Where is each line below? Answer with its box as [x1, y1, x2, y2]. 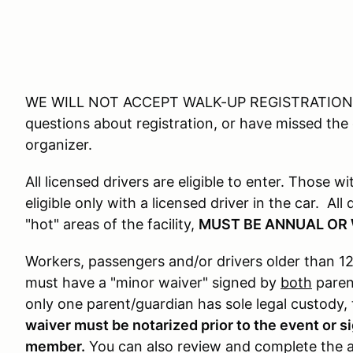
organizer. [25, 136, 92, 153]
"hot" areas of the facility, [25, 216, 199, 232]
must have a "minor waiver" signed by [25, 274, 281, 291]
